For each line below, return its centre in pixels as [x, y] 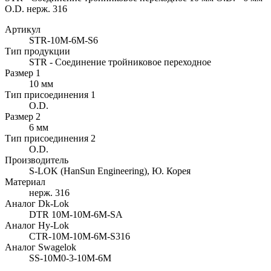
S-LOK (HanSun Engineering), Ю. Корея [110, 171]
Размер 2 [23, 116]
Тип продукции [38, 51]
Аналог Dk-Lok [37, 203]
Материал [25, 181]
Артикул [23, 29]
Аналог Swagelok [41, 247]
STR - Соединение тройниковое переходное [120, 62]
